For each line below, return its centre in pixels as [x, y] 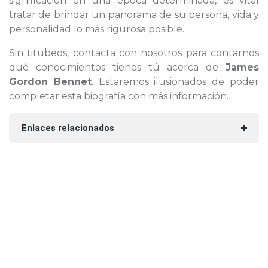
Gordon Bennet [50, 82]
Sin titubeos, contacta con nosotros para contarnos [134, 53]
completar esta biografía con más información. [119, 96]
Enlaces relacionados [68, 128]
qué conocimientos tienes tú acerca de [117, 67]
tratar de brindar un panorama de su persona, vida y [134, 15]
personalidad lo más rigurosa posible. [97, 29]
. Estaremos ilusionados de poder [175, 82]
